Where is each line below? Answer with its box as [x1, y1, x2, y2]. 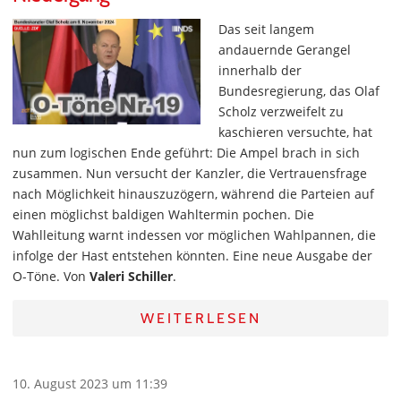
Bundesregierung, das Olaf [218, 82, 380, 99]
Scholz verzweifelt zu [218, 103, 344, 120]
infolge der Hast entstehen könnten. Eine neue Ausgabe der [13, 247, 372, 264]
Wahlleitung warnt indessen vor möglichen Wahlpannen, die [13, 226, 376, 243]
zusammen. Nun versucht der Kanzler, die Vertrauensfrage [13, 165, 367, 182]
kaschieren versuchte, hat [218, 124, 372, 141]
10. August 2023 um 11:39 [13, 375, 167, 392]
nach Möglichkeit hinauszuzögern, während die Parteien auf [13, 185, 374, 202]
